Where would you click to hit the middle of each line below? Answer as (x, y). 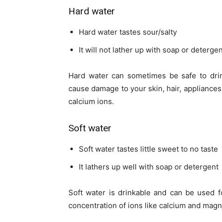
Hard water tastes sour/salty (128, 32)
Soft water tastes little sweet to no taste (148, 149)
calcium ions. (91, 102)
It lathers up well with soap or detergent (149, 167)
